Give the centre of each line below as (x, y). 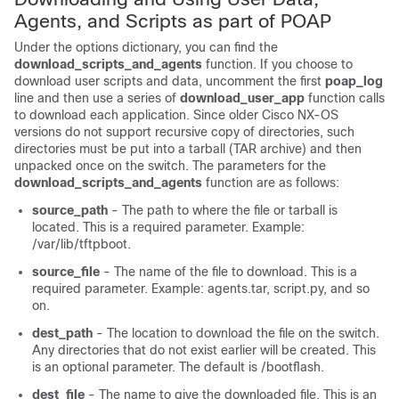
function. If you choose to (277, 65)
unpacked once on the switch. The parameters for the (170, 166)
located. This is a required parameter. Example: (168, 228)
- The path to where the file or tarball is (223, 211)
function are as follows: (271, 183)
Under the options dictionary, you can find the (146, 48)
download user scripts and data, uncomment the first (170, 81)
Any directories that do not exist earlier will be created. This (204, 350)
